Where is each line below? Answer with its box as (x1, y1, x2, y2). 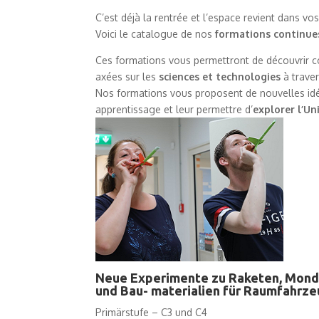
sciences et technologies (156, 70, 281, 83)
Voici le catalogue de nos (95, 27, 216, 40)
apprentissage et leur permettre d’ (95, 103, 253, 115)
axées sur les (95, 70, 157, 83)
